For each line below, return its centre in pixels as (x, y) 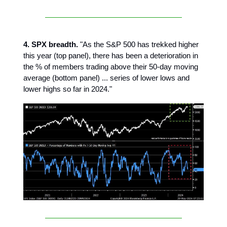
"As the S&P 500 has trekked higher (138, 44)
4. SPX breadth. (51, 44)
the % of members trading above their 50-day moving (111, 66)
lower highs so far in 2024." (68, 89)
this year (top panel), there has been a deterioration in (111, 55)
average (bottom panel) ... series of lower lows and (106, 78)
